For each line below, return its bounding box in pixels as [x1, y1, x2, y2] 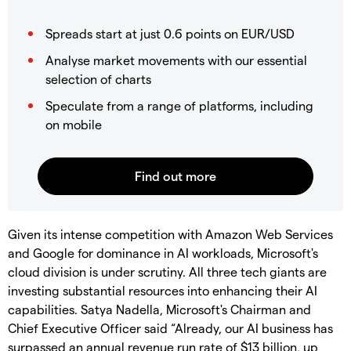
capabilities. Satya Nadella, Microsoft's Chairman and [8, 301, 311, 317]
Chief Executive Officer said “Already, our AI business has [8, 320, 333, 335]
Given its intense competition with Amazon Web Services [8, 226, 333, 241]
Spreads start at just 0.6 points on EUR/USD [45, 25, 295, 41]
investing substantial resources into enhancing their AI [8, 282, 317, 298]
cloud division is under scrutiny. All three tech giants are [8, 263, 327, 279]
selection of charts [45, 71, 151, 86]
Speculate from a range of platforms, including [45, 97, 313, 113]
